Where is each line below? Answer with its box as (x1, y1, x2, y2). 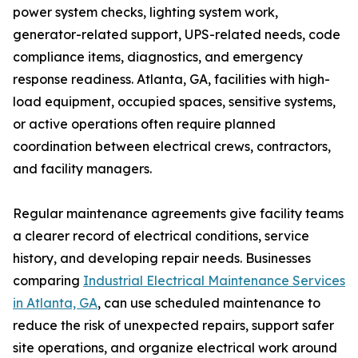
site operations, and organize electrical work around (13, 340, 337, 356)
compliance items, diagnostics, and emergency (13, 49, 303, 65)
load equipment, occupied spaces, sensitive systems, (13, 93, 336, 109)
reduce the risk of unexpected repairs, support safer (13, 317, 334, 333)
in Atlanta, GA (13, 295, 97, 311)
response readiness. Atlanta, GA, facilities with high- (13, 71, 330, 87)
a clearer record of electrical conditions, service (13, 228, 309, 244)
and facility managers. (13, 161, 152, 177)
